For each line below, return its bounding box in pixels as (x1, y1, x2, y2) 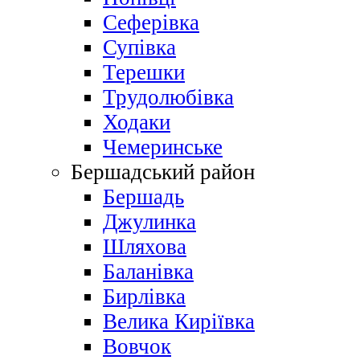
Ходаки (103, 110, 170, 135)
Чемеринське (103, 135, 223, 160)
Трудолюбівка (103, 85, 234, 110)
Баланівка (103, 260, 194, 284)
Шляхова (103, 235, 186, 260)
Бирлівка (103, 284, 186, 309)
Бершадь (103, 185, 184, 210)
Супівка (103, 35, 176, 60)
